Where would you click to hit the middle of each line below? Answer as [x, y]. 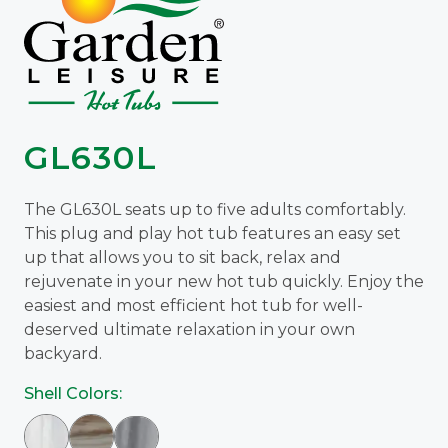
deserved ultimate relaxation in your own [189, 329]
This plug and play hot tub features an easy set [212, 233]
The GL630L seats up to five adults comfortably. [215, 209]
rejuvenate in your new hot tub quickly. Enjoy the [224, 281]
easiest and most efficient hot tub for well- [193, 305]
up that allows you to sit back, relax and [182, 257]
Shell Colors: [73, 393]
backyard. [63, 353]
